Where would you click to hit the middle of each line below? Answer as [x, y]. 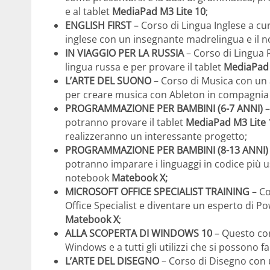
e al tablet [89, 12]
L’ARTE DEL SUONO [108, 81]
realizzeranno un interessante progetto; [156, 137]
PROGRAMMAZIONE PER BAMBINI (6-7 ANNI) [164, 109]
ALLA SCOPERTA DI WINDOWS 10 [139, 234]
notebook [88, 178]
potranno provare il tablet [125, 123]
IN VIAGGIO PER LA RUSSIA [124, 53]
